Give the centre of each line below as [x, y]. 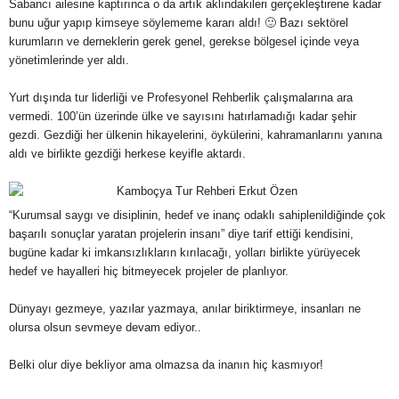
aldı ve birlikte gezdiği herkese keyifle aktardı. [127, 154]
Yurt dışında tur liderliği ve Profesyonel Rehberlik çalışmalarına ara [181, 98]
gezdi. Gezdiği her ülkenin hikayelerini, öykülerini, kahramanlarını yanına [195, 135]
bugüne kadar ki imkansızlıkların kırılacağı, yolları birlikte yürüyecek [185, 252]
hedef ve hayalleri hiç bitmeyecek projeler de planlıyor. [149, 271]
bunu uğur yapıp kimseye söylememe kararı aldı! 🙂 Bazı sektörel [179, 23]
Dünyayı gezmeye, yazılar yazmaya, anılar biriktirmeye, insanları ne [185, 309]
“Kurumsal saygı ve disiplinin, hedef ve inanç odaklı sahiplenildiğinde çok [197, 215]
